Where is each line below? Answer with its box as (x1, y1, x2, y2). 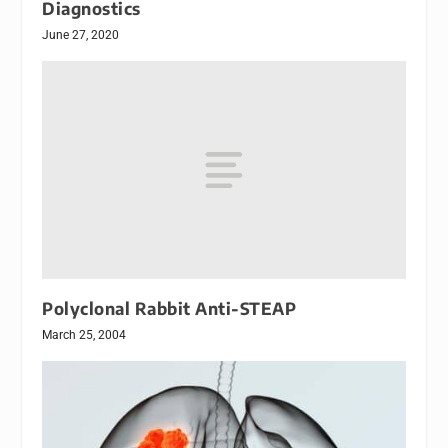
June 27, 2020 (42, 28, 120, 43)
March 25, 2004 (42, 328, 127, 343)
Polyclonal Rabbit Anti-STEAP (42, 298, 297, 320)
